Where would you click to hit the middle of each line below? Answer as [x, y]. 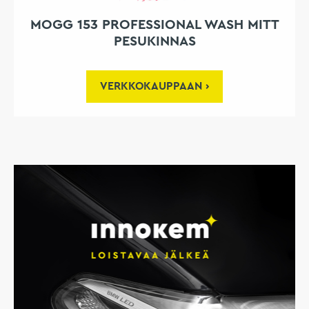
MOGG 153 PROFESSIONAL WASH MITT [154, 25]
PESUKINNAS [154, 42]
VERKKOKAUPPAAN [151, 87]
